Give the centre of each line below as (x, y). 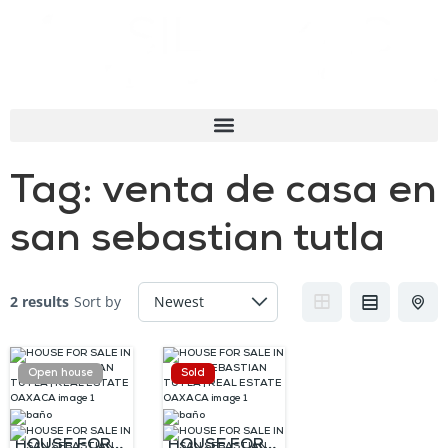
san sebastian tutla (197, 241)
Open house (60, 373)
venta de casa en (269, 193)
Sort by (97, 302)
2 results (39, 302)
